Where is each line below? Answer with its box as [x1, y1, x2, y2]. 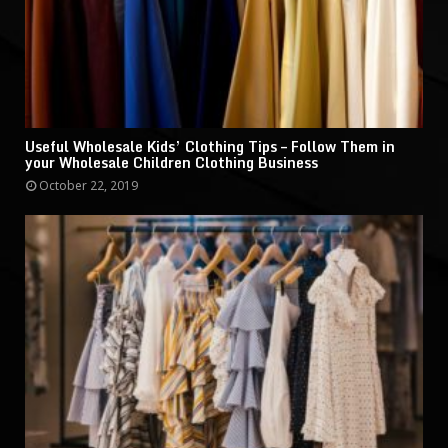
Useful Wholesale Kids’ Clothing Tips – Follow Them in [25, 135, 395, 159]
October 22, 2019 [39, 177, 138, 195]
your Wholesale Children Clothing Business [25, 151, 318, 175]
